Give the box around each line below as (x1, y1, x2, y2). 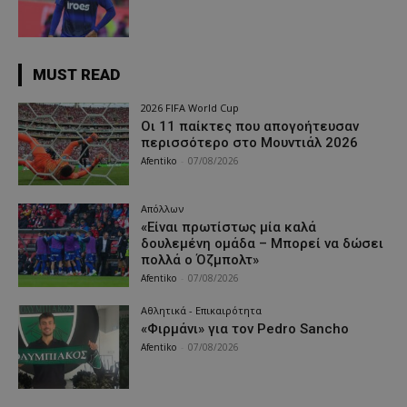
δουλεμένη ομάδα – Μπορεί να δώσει (141, 235, 384, 253)
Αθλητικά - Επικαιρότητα (141, 303, 263, 318)
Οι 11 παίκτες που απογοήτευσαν (141, 117, 360, 134)
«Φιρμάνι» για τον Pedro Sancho (141, 321, 350, 338)
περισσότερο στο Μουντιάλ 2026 (141, 134, 359, 151)
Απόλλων (141, 202, 184, 216)
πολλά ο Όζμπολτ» (141, 252, 260, 269)
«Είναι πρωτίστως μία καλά (141, 219, 317, 236)
